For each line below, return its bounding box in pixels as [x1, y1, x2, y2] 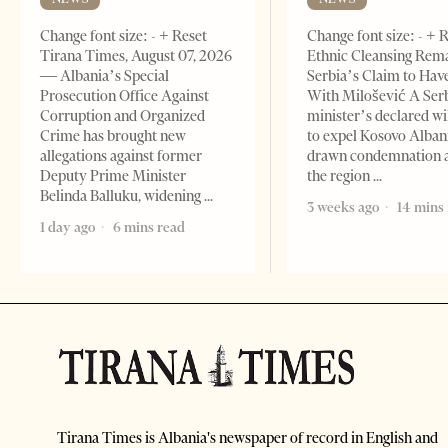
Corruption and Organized [40, 107, 205, 126]
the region [307, 167, 374, 186]
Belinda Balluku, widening [40, 187, 204, 206]
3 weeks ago [307, 198, 380, 217]
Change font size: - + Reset [40, 27, 207, 46]
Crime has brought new [40, 127, 186, 146]
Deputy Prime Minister [40, 167, 186, 186]
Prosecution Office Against [40, 87, 209, 106]
